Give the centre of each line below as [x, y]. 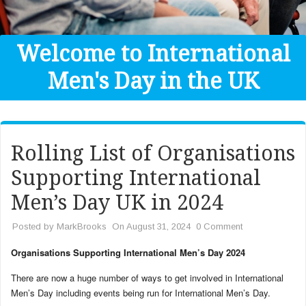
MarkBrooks [82, 226]
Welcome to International [153, 54]
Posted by [34, 226]
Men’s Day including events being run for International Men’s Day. [141, 293]
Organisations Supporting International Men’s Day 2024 [128, 252]
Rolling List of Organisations [153, 153]
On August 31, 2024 [151, 226]
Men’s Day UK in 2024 [117, 203]
